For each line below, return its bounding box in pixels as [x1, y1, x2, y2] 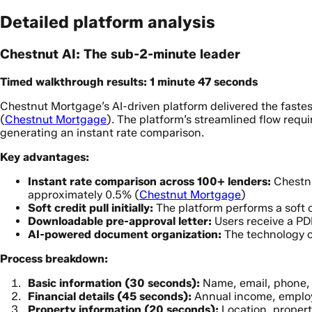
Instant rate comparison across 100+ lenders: [28, 174, 271, 188]
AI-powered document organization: [28, 227, 221, 241]
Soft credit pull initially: [28, 201, 153, 214]
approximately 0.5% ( [28, 187, 139, 201]
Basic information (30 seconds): [28, 276, 200, 290]
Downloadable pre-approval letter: [28, 214, 212, 228]
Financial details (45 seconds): [28, 289, 192, 303]
